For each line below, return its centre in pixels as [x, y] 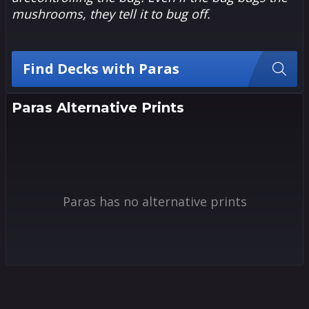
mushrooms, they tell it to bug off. [111, 13]
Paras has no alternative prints [154, 202]
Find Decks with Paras [101, 68]
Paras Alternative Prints [98, 107]
